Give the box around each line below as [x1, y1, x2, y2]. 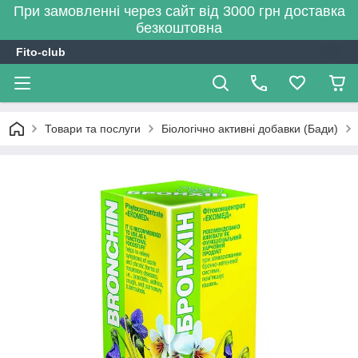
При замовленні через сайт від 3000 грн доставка [13, 3, 345, 19]
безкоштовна [136, 20, 222, 36]
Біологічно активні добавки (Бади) [161, 122, 338, 135]
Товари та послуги [45, 122, 141, 135]
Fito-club [16, 46, 66, 58]
